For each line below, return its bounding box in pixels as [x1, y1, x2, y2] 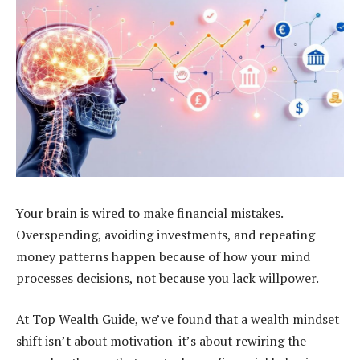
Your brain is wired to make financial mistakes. [16, 203, 283, 222]
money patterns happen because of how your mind [16, 247, 310, 265]
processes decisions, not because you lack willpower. [16, 268, 319, 287]
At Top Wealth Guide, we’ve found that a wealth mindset [16, 310, 339, 329]
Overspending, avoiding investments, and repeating [16, 225, 315, 243]
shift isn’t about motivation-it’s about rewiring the [16, 332, 306, 350]
